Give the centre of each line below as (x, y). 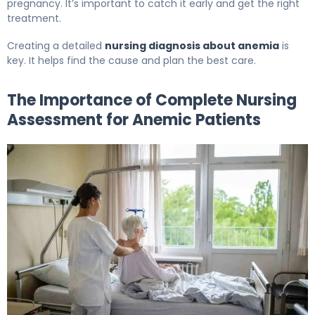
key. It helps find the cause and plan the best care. (131, 60)
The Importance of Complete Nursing (152, 100)
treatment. (34, 18)
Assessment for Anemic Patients (134, 120)
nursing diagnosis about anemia (192, 45)
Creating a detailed (56, 45)
